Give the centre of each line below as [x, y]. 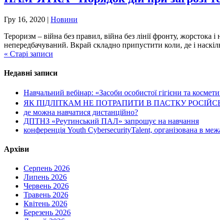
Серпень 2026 [47, 168]
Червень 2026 [46, 186]
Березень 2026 [47, 213]
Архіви [16, 149]
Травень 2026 [46, 195]
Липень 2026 [45, 177]
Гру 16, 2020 [25, 20]
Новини [64, 20]
